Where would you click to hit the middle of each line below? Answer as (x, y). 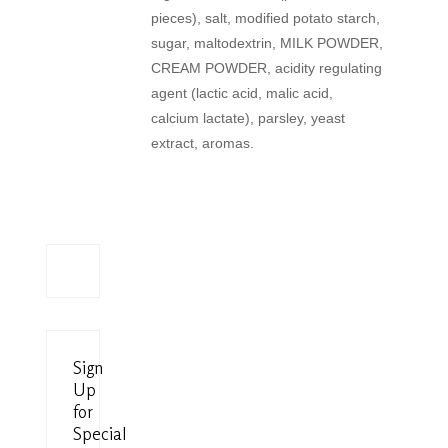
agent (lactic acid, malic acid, (242, 93)
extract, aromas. (203, 143)
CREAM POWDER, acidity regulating (267, 68)
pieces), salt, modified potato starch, (266, 18)
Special (100, 434)
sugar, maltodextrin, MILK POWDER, (267, 43)
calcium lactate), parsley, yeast (248, 118)
